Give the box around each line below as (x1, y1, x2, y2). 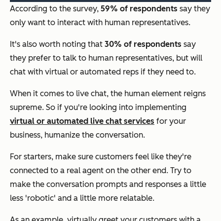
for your (154, 116, 186, 126)
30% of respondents (105, 39, 182, 49)
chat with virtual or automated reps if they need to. (10, 67, 196, 77)
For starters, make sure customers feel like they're (10, 152, 191, 162)
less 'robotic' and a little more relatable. (10, 193, 154, 203)
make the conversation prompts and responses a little (10, 180, 206, 189)
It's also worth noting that (10, 39, 105, 49)
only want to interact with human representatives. (10, 18, 190, 28)
